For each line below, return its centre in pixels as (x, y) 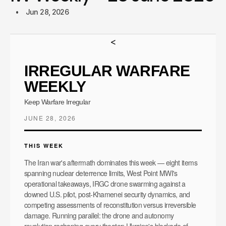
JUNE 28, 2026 (50, 118)
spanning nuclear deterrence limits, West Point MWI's (101, 173)
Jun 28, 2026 (47, 12)
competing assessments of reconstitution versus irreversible (110, 205)
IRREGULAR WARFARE (107, 71)
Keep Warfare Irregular (57, 102)
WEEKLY (55, 86)
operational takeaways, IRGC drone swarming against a (105, 183)
